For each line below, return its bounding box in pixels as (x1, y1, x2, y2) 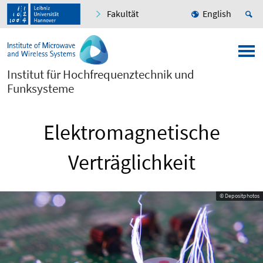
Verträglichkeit (68, 149, 195, 176)
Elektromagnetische (43, 119, 220, 146)
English (203, 8, 231, 20)
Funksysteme (7, 80, 74, 97)
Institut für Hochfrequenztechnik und (7, 66, 194, 83)
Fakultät (107, 8, 139, 20)
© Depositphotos (220, 192, 259, 200)
